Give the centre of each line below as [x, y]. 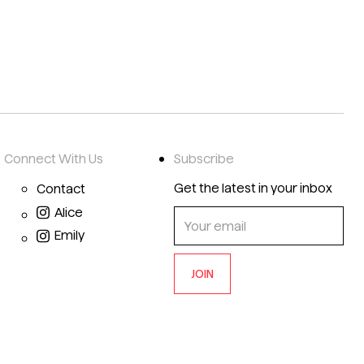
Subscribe [204, 159]
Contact [61, 189]
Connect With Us [54, 159]
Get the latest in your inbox [253, 188]
